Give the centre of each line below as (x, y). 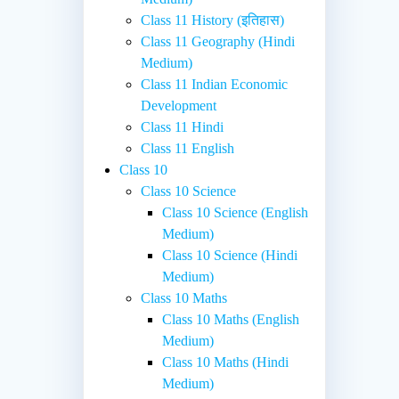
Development (179, 105)
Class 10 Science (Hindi (230, 255)
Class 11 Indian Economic (215, 84)
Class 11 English (188, 148)
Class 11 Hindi (183, 126)
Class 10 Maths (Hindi (226, 362)
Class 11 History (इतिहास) (213, 20)
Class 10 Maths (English (231, 319)
